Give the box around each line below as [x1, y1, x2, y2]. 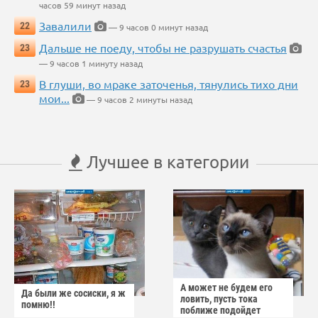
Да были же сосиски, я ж [21, 287, 126, 300]
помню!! [21, 299, 55, 311]
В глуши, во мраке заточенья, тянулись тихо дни [39, 77, 298, 92]
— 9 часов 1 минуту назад [39, 57, 143, 70]
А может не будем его [180, 282, 273, 294]
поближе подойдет [180, 305, 261, 317]
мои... [39, 91, 70, 106]
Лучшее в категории [82, 151, 249, 172]
